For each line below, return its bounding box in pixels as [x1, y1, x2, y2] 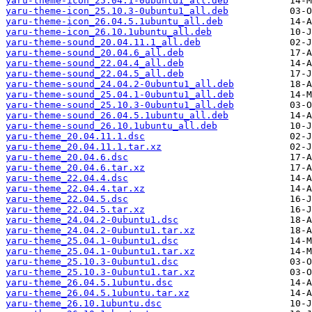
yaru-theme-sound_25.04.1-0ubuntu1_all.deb [6, 89, 234, 100]
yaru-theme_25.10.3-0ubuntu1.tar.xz [6, 267, 195, 278]
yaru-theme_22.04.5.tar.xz [6, 204, 145, 215]
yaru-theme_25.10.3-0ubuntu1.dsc [6, 256, 178, 267]
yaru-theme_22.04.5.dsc [6, 194, 128, 205]
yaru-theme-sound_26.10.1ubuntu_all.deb [6, 120, 217, 132]
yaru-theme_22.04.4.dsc [6, 173, 128, 184]
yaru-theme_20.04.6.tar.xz [6, 162, 145, 173]
